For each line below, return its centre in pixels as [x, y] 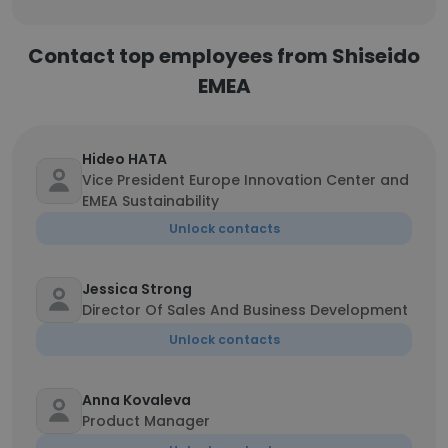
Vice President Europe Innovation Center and [245, 180]
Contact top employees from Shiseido [224, 56]
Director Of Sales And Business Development [245, 310]
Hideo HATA [124, 159]
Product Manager [146, 421]
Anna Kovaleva [136, 400]
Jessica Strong [137, 289]
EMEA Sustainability [150, 201]
